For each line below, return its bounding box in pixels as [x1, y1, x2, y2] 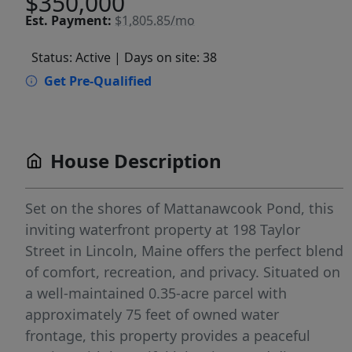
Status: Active [31, 49, 111, 67]
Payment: [51, 12, 112, 30]
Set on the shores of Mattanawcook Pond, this [25, 199, 334, 218]
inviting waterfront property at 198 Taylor [25, 220, 300, 240]
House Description [50, 148, 222, 174]
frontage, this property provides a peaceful [25, 326, 310, 346]
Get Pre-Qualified [44, 72, 152, 90]
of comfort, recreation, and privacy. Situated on [25, 262, 340, 282]
